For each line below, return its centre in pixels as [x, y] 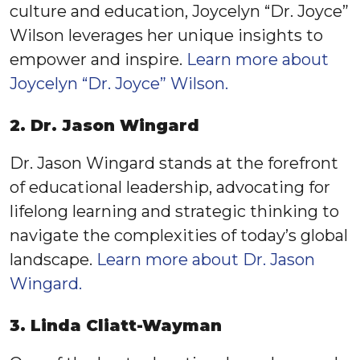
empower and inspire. [98, 59]
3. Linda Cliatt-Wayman [116, 325]
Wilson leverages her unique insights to [166, 35]
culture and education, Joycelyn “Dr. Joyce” [179, 11]
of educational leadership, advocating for [170, 187]
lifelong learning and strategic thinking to [174, 211]
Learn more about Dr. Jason [206, 260]
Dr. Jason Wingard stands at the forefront [174, 163]
